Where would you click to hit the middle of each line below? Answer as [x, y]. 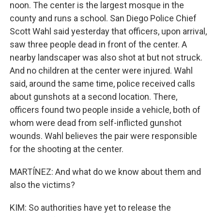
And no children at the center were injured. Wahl [101, 70]
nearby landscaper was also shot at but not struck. [106, 57]
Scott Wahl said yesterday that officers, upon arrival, [108, 31]
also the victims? [42, 185]
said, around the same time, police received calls [102, 84]
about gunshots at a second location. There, [93, 97]
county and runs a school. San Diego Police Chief [103, 18]
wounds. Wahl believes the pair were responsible [103, 136]
